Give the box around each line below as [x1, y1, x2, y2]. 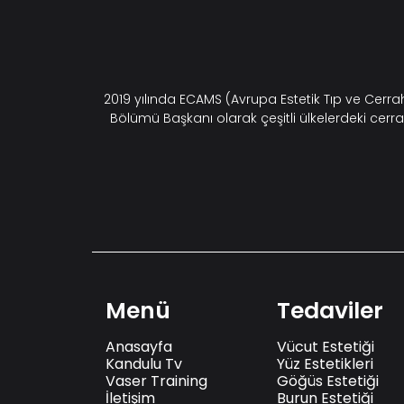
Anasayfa [106, 335, 172, 357]
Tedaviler [277, 294, 383, 326]
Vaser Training [106, 370, 207, 391]
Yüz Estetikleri [277, 353, 373, 374]
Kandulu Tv [106, 353, 182, 374]
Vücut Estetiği [277, 335, 374, 357]
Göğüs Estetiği [277, 370, 379, 391]
